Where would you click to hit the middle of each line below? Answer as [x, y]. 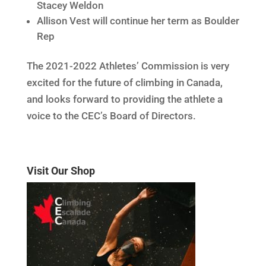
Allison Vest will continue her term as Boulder [138, 21]
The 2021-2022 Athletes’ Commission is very [128, 66]
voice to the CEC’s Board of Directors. [111, 116]
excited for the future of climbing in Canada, [124, 83]
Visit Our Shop [61, 171]
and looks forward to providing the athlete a [124, 99]
